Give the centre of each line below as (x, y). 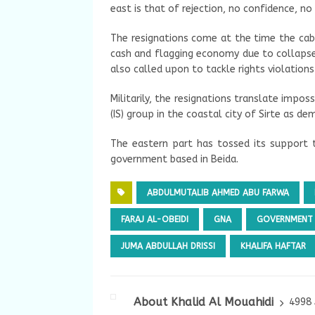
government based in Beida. (174, 159)
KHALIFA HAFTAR (273, 246)
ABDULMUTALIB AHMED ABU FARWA (218, 192)
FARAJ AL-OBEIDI (155, 219)
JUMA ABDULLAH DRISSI (168, 246)
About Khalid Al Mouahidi (204, 302)
